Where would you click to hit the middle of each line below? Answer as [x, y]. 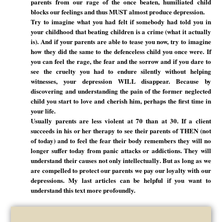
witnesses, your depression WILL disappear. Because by [121, 81]
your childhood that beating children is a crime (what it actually [121, 32]
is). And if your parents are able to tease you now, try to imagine [121, 42]
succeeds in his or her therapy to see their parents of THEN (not [121, 131]
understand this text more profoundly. [83, 190]
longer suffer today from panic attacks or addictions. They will [121, 151]
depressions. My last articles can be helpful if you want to [121, 180]
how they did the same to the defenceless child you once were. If [121, 52]
